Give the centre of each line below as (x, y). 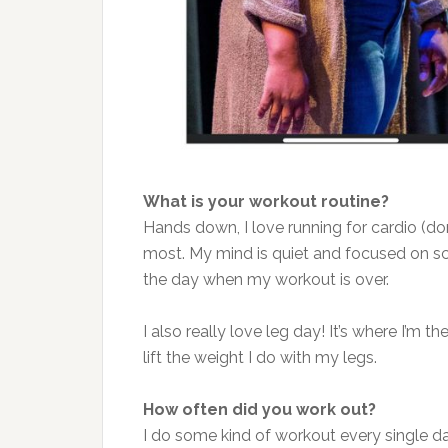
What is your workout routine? (268, 201)
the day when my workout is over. (268, 279)
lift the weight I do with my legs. (262, 357)
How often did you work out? (259, 409)
